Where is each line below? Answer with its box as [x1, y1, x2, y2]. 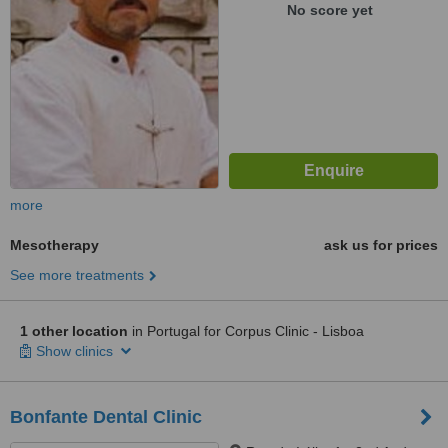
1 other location [20, 323, 128, 339]
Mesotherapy [10, 237, 99, 253]
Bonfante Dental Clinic [10, 407, 202, 427]
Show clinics [36, 343, 117, 359]
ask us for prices [324, 237, 438, 253]
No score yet [286, 2, 373, 18]
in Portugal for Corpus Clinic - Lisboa [128, 323, 364, 339]
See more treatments [10, 267, 144, 283]
